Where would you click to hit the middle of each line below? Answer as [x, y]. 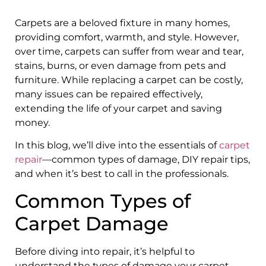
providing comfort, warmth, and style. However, [127, 37]
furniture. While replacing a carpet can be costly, [129, 80]
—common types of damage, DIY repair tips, [146, 160]
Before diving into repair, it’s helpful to [105, 251]
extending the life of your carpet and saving [118, 108]
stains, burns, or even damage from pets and [121, 65]
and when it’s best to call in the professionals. [122, 174]
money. [32, 122]
